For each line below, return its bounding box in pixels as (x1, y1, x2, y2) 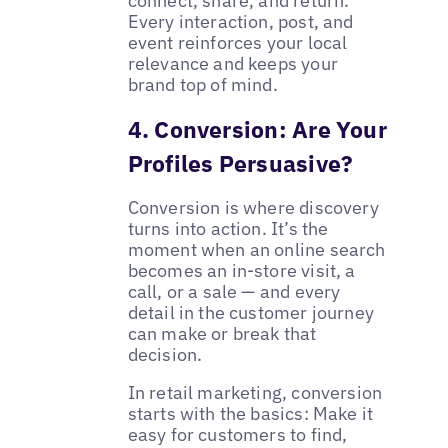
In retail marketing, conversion (127, 380, 383, 404)
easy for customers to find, (127, 422, 348, 446)
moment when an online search (127, 237, 386, 261)
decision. (127, 342, 203, 366)
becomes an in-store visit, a (127, 258, 356, 282)
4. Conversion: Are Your (127, 113, 387, 144)
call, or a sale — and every (127, 279, 341, 303)
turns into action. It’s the (127, 216, 329, 240)
